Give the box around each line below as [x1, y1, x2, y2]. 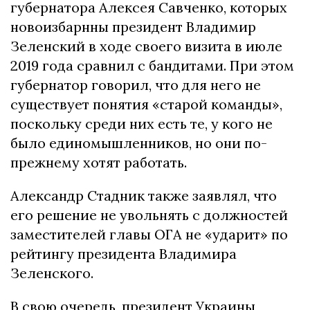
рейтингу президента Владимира [10, 245, 237, 262]
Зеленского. [10, 264, 93, 282]
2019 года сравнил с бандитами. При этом [10, 57, 294, 74]
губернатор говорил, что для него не [10, 76, 261, 93]
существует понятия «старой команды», [10, 95, 282, 113]
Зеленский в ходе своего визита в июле [10, 37, 282, 55]
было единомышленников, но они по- [10, 134, 267, 152]
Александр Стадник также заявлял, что [10, 187, 277, 204]
